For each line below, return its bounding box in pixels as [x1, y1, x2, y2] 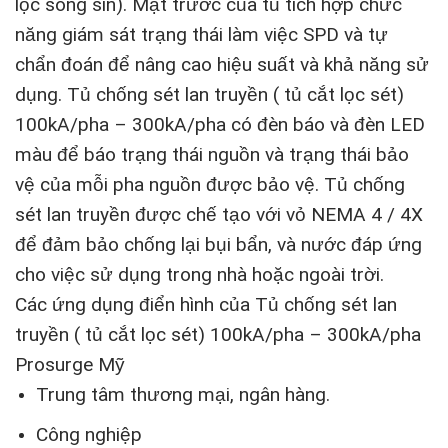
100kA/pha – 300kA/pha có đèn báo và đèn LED [15, 113, 425, 137]
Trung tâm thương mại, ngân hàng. [35, 383, 330, 407]
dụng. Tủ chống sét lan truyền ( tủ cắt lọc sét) [15, 83, 404, 107]
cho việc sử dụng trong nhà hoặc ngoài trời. [15, 263, 384, 287]
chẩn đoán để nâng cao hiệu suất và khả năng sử [15, 53, 429, 77]
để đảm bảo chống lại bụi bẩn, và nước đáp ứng [15, 233, 422, 257]
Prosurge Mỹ [15, 353, 125, 377]
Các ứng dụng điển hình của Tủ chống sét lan [15, 293, 397, 317]
